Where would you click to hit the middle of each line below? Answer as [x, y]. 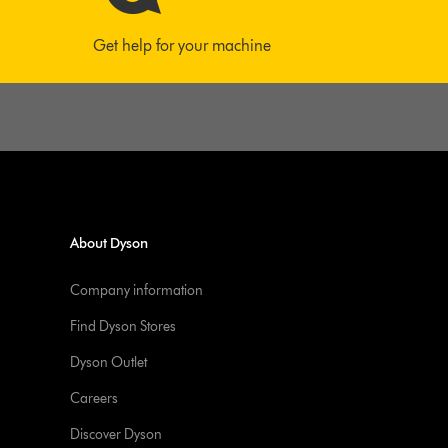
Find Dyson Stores [123, 326]
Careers [94, 398]
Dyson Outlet [109, 362]
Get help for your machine [181, 45]
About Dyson [109, 243]
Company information [137, 290]
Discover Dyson [116, 434]
